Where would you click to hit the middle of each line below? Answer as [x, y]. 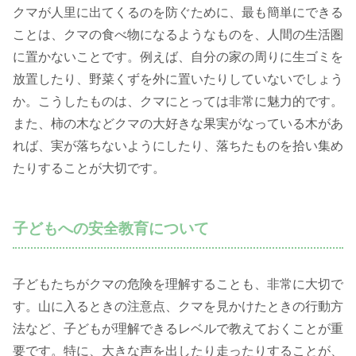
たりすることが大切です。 [89, 168]
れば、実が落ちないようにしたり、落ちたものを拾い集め [178, 145]
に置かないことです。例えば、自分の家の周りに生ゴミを [178, 56]
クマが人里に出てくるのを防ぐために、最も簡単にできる [178, 12]
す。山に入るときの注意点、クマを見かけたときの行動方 [178, 307]
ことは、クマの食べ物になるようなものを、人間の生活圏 [178, 34]
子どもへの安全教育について [111, 228]
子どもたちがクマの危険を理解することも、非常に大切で [178, 284]
